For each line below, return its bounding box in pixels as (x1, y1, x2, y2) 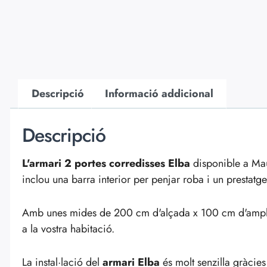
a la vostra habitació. (22, 221, 114, 237)
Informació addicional (104, 86, 213, 102)
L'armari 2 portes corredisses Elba (22, 155, 193, 171)
